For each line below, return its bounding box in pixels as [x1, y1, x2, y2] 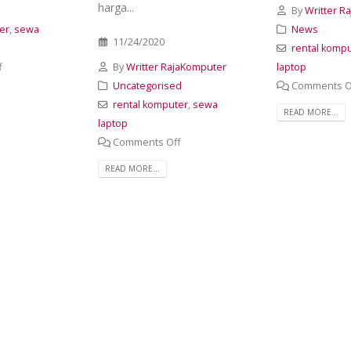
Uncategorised [112, 79, 182, 92]
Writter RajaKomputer [125, 60, 226, 74]
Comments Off [112, 136, 180, 149]
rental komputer [112, 98, 188, 111]
